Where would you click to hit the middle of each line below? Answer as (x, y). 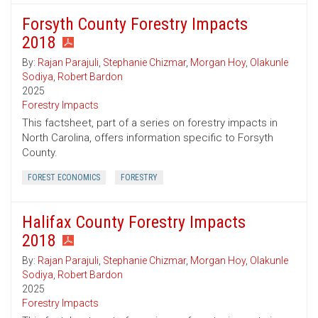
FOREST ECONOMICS (64, 178)
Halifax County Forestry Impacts (134, 223)
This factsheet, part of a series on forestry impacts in (150, 123)
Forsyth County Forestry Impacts (135, 24)
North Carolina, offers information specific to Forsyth (148, 138)
